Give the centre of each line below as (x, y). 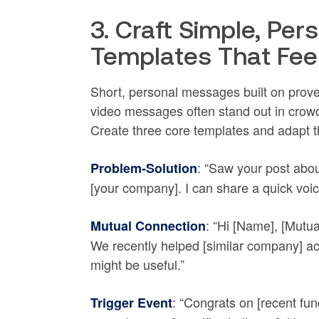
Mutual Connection (148, 226)
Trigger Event (131, 303)
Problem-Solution (143, 168)
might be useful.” (137, 265)
